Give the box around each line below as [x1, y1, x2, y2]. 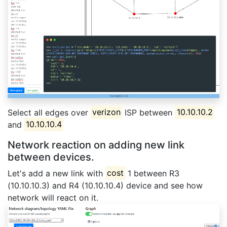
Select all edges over [8, 107, 91, 118]
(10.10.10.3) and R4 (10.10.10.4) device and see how [8, 180, 203, 191]
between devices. [8, 150, 94, 163]
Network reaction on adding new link [8, 138, 184, 151]
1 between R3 [125, 168, 180, 178]
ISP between [122, 107, 175, 118]
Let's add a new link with [8, 168, 105, 178]
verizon [92, 107, 121, 118]
